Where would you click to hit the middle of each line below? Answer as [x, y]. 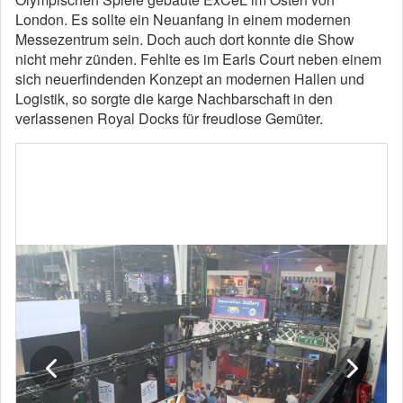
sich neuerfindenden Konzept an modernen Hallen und [190, 79]
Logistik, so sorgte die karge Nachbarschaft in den [174, 99]
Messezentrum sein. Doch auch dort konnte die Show [185, 39]
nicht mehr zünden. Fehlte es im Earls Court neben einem [198, 59]
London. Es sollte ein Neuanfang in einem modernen [183, 19]
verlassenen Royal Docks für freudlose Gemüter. [169, 118]
